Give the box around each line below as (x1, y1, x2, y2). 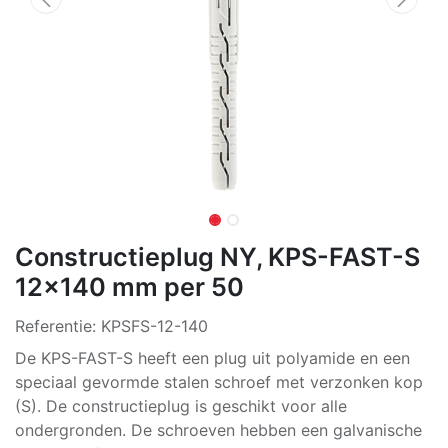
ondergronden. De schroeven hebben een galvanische (15, 420, 422, 440)
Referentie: (15, 316, 101, 336)
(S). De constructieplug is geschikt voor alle (15, 396, 347, 416)
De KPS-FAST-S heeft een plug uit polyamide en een (15, 348, 410, 368)
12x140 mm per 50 (15, 272, 244, 302)
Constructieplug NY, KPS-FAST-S (15, 242, 420, 272)
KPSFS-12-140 (101, 316, 208, 336)
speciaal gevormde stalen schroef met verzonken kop (15, 372, 423, 392)
